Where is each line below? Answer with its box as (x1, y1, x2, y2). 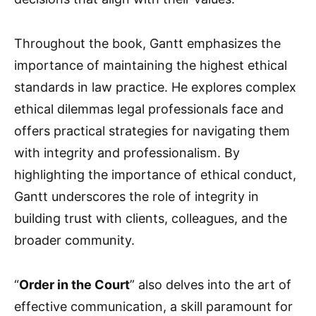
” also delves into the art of (130, 276, 291, 292)
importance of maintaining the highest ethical (14, 57, 287, 73)
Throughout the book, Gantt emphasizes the (14, 35, 281, 51)
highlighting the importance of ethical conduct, (14, 166, 296, 182)
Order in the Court (19, 276, 130, 292)
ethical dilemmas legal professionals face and (14, 101, 284, 116)
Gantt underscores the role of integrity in (14, 188, 259, 204)
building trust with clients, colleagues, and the (14, 210, 287, 226)
